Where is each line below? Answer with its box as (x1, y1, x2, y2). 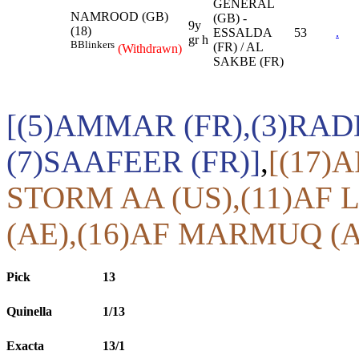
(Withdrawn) (118, 41, 182, 55)
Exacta (6, 339, 44, 353)
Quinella (6, 305, 52, 319)
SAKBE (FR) (213, 54, 284, 68)
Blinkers (78, 38, 115, 50)
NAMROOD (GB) (71, 9, 168, 23)
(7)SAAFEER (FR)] (6, 143, 260, 179)
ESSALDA (213, 25, 272, 39)
